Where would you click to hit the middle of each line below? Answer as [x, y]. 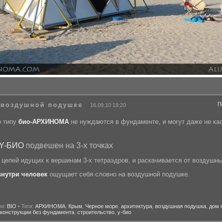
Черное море [102, 206]
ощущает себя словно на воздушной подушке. [119, 174]
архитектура [137, 206]
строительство [96, 212]
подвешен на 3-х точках [68, 145]
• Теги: [26, 206]
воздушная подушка [181, 206]
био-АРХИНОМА [44, 122]
